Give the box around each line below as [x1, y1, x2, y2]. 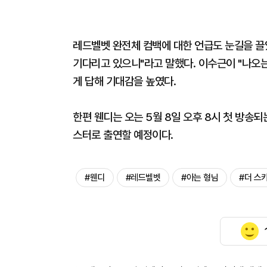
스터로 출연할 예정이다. [73, 128, 173, 142]
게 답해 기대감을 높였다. [73, 74, 176, 88]
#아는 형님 [181, 172, 218, 183]
